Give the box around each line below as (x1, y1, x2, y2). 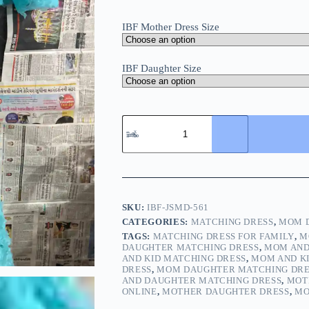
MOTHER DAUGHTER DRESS (162, 286, 290, 297)
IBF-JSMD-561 (147, 202, 209, 213)
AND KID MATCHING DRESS (121, 253, 247, 264)
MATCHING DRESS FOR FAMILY (152, 231, 295, 242)
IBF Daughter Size (121, 63, 201, 74)
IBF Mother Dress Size (121, 21, 219, 33)
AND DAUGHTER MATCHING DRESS (121, 275, 282, 286)
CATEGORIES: (121, 217, 191, 228)
